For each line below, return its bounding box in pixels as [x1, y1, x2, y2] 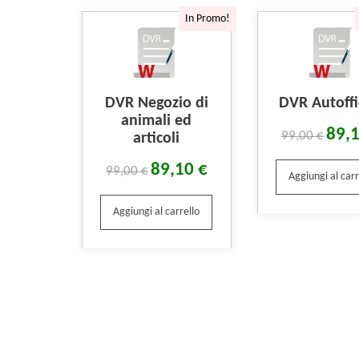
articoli [133, 130, 180, 147]
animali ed [121, 112, 192, 129]
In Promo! [184, 13, 230, 26]
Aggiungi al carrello [113, 206, 200, 219]
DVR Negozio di [104, 95, 208, 111]
